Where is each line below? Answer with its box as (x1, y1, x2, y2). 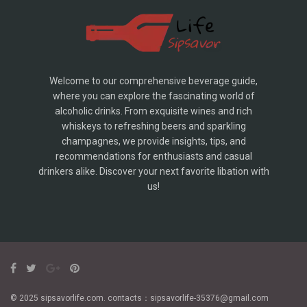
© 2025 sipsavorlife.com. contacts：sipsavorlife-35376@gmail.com (10, 293, 269, 304)
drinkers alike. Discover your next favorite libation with (38, 166, 269, 177)
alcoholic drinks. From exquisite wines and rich (55, 106, 252, 117)
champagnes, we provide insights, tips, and (61, 136, 246, 147)
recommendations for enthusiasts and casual (55, 151, 252, 162)
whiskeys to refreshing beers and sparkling (61, 121, 246, 132)
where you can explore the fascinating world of (52, 90, 255, 102)
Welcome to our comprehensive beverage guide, (49, 75, 258, 87)
